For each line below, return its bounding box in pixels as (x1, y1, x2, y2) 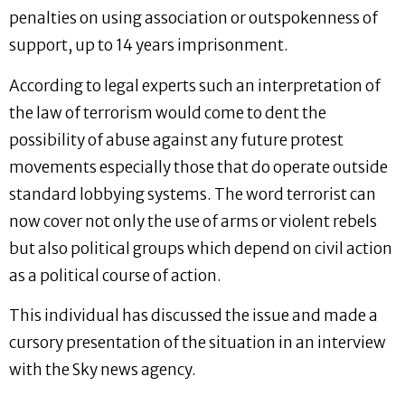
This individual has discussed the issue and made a (9, 306, 378, 326)
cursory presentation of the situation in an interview (9, 333, 386, 353)
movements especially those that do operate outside (9, 156, 388, 177)
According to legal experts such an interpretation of (9, 75, 381, 96)
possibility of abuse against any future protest (9, 129, 344, 150)
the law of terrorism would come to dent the (9, 102, 326, 123)
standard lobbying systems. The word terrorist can (9, 184, 376, 204)
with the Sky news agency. (9, 360, 199, 381)
